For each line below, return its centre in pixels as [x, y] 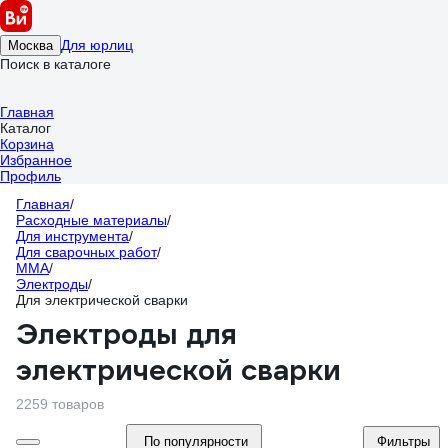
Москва [30, 45]
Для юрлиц [97, 45]
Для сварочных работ [86, 252]
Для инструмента [72, 236]
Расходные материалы [91, 220]
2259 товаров [60, 404]
